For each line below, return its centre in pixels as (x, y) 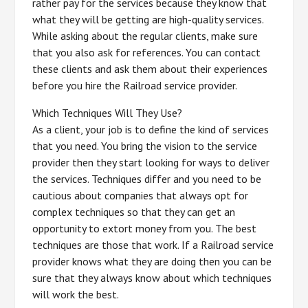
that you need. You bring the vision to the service (145, 146)
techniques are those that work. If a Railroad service (153, 245)
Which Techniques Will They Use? (108, 113)
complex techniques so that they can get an (134, 212)
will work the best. (76, 295)
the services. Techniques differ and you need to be (147, 179)
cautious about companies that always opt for (141, 196)
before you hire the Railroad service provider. (135, 86)
